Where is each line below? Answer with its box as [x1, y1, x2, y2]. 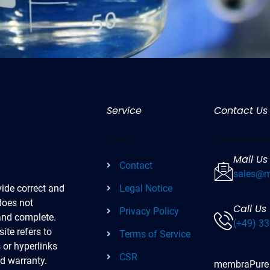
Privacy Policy [119, 205, 180, 217]
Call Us [233, 201, 266, 216]
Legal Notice [119, 182, 173, 194]
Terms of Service [119, 228, 191, 240]
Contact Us [213, 104, 268, 118]
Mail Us [233, 152, 268, 166]
